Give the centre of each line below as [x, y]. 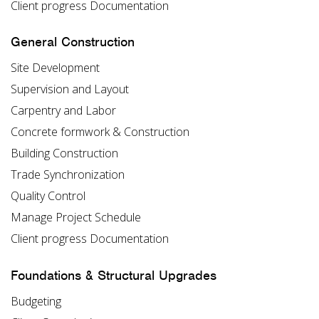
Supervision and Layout [70, 89]
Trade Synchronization [68, 175]
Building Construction [64, 153]
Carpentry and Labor [63, 111]
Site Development [55, 68]
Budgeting [36, 301]
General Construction [73, 42]
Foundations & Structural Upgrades [114, 275]
